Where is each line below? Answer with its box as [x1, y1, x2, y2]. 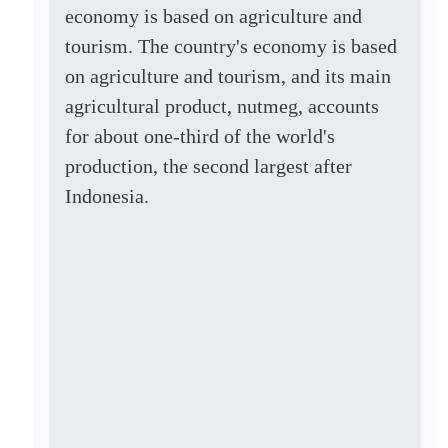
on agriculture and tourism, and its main [65, 65, 392, 87]
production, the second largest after [65, 155, 353, 177]
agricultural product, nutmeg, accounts [65, 95, 380, 117]
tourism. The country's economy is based [65, 35, 398, 57]
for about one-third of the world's [65, 125, 336, 147]
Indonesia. [65, 185, 150, 207]
